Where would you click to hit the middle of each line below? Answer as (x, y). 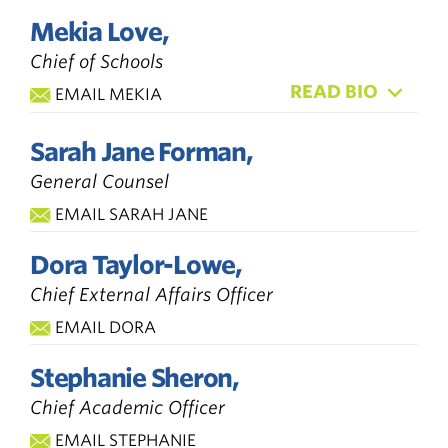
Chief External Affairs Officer (151, 294)
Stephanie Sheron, (134, 377)
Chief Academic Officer (127, 407)
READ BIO (334, 91)
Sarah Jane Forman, (141, 151)
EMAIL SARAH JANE (131, 214)
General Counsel (99, 181)
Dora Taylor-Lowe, (136, 264)
